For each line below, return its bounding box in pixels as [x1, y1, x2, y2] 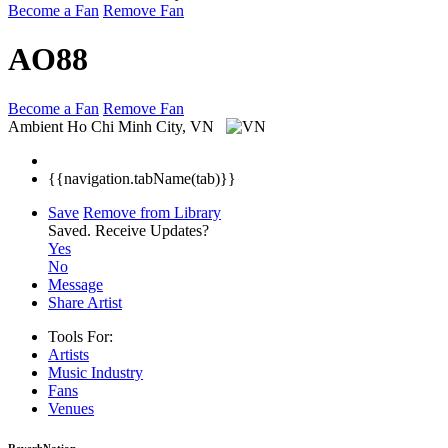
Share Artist [48, 293, 122, 311]
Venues [48, 399, 94, 417]
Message [48, 275, 103, 293]
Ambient [8, 117, 63, 135]
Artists [48, 345, 89, 363]
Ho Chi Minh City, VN [67, 117, 218, 135]
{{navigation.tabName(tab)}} [48, 169, 236, 187]
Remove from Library [83, 203, 221, 221]
